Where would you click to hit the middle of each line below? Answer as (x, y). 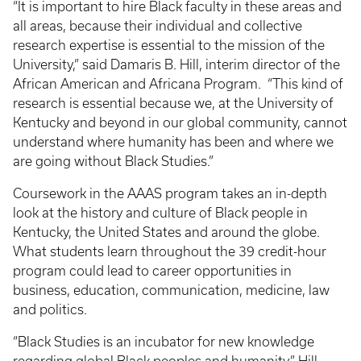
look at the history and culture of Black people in (160, 213)
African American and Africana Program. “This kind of (178, 84)
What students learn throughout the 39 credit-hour (170, 251)
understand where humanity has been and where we (173, 142)
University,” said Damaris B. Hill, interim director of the (176, 64)
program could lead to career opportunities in (152, 271)
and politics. (52, 309)
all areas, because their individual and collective (158, 26)
